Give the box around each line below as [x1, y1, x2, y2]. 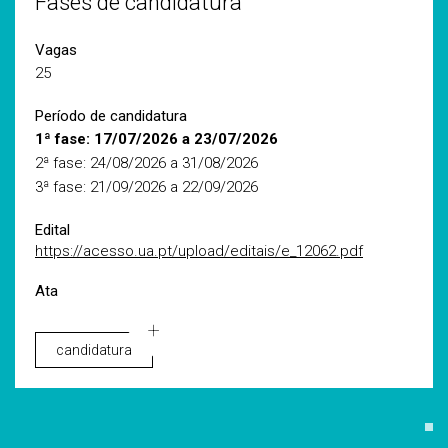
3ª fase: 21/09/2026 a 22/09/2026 [35, 178, 258, 196]
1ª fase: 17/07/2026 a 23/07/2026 [35, 130, 278, 148]
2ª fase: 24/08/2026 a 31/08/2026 [35, 154, 258, 172]
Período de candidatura [35, 107, 187, 125]
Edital [35, 221, 70, 239]
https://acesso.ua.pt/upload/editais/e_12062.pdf [35, 242, 363, 260]
